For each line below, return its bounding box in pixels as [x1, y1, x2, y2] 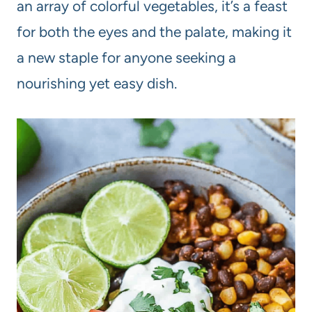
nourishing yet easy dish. [17, 75, 177, 93]
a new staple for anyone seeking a [17, 49, 236, 67]
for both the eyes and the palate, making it [17, 23, 292, 41]
